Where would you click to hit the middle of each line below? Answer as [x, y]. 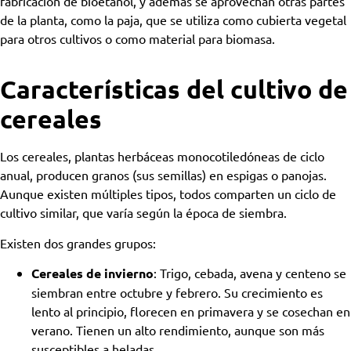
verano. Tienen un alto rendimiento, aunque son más [178, 330]
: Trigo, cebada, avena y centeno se [250, 273]
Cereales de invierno [92, 273]
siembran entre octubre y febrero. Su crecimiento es [177, 293]
